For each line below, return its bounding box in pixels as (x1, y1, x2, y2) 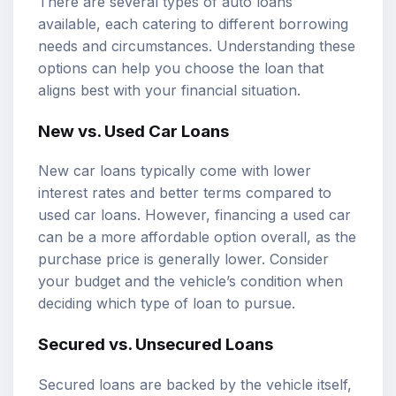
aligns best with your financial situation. (38, 80, 301, 99)
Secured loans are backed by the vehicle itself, (38, 375, 352, 393)
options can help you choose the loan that (38, 58, 324, 77)
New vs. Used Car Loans (38, 120, 229, 141)
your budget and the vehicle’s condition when (38, 272, 343, 291)
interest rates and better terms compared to (38, 184, 331, 202)
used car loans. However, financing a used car (38, 206, 351, 225)
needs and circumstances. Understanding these (38, 36, 355, 55)
